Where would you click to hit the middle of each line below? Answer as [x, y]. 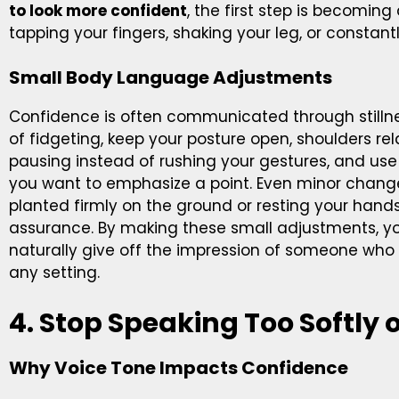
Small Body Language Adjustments [171, 78]
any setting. [54, 273]
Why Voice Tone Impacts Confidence [179, 367]
